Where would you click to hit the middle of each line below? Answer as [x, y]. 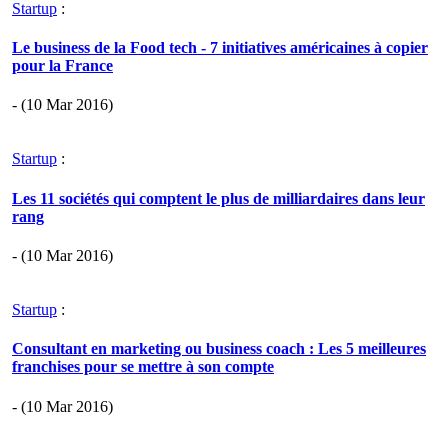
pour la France [62, 66]
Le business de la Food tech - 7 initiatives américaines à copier [220, 48]
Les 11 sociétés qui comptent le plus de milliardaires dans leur [218, 198]
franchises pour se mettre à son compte [143, 367]
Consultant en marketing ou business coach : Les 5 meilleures [219, 349]
